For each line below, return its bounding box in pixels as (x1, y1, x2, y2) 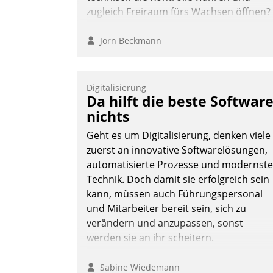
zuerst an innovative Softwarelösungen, (87, 143, 268, 157)
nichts (87, 107, 129, 127)
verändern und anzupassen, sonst (87, 216, 243, 230)
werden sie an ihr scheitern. (87, 231, 214, 245)
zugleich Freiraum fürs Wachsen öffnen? (87, 5, 271, 19)
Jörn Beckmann (95, 35, 161, 47)
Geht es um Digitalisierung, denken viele (87, 129, 271, 143)
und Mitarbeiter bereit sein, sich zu (87, 202, 246, 216)
